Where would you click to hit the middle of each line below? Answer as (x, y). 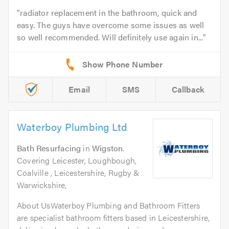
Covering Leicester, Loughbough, (77, 161)
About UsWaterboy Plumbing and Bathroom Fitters (109, 205)
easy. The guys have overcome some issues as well (111, 25)
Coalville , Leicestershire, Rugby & (78, 173)
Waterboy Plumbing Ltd (72, 127)
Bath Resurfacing (49, 148)
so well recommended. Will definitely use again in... (110, 37)
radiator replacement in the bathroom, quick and (109, 13)
